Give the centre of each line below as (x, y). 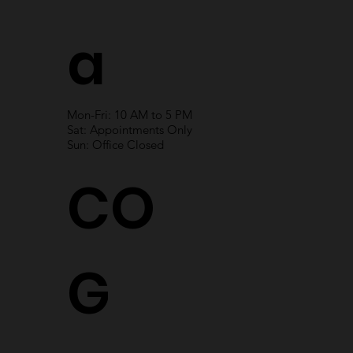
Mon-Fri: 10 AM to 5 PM (130, 114)
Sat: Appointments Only (130, 129)
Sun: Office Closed (116, 144)
